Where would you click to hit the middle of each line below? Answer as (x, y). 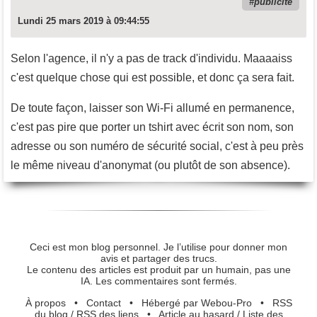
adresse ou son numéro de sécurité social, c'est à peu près (157, 146)
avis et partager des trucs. (158, 259)
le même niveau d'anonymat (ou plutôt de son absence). (150, 165)
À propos (45, 302)
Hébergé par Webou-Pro (196, 302)
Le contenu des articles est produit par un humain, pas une (158, 270)
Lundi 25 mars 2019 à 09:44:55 (83, 21)
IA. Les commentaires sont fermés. (158, 281)
